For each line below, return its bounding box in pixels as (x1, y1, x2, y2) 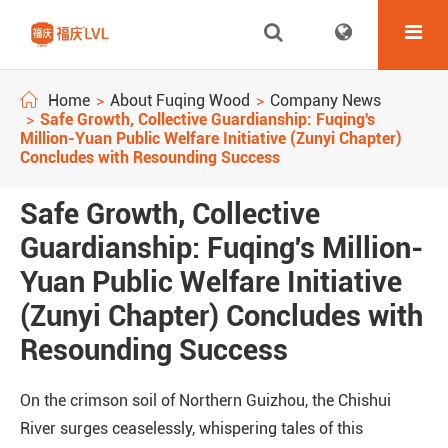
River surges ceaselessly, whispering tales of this (20, 419, 363, 438)
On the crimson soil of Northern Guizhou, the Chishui (20, 391, 391, 410)
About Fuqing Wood (110, 91, 250, 110)
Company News (270, 91, 381, 110)
